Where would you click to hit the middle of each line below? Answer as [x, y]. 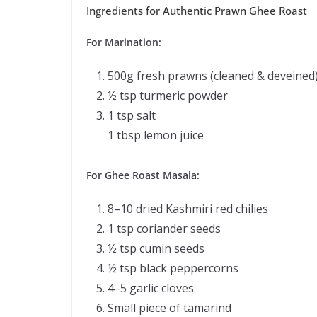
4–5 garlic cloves [151, 288]
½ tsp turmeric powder [168, 96]
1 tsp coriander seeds [164, 229]
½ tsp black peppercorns [173, 269]
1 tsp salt [132, 116]
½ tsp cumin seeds [156, 249]
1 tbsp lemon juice [156, 136]
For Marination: [124, 42]
